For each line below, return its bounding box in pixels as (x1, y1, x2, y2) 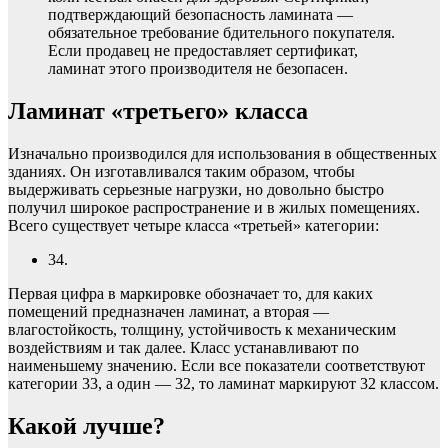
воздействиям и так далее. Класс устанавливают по (8, 338, 359, 356)
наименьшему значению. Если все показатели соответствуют (8, 356, 425, 374)
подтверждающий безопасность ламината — (48, 5, 353, 23)
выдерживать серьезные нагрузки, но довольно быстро (8, 180, 384, 198)
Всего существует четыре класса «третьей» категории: (8, 216, 379, 234)
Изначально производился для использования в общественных (8, 144, 437, 162)
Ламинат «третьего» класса (8, 97, 308, 124)
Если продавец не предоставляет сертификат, (48, 41, 358, 59)
